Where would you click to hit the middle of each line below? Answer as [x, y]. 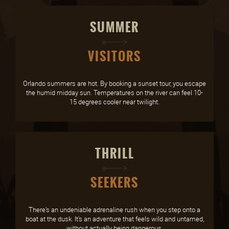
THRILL [114, 154]
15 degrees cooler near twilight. [114, 102]
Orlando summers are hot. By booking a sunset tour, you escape [114, 84]
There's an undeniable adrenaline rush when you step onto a [114, 210]
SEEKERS [114, 183]
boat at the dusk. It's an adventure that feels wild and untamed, [114, 219]
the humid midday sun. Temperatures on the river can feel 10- [114, 93]
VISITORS [114, 57]
